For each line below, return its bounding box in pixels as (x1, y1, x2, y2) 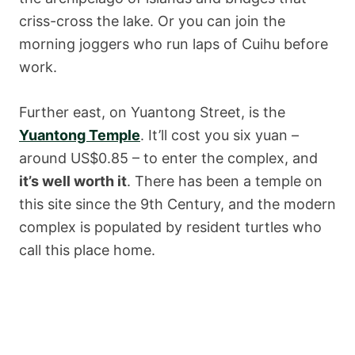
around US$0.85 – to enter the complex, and (19, 150, 318, 167)
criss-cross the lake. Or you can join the (19, 13, 285, 30)
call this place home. (19, 242, 155, 259)
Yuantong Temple (19, 127, 140, 144)
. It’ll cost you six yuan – (140, 127, 299, 144)
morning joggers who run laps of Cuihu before (19, 36, 328, 53)
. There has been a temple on (127, 173, 323, 190)
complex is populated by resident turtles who (19, 219, 322, 236)
